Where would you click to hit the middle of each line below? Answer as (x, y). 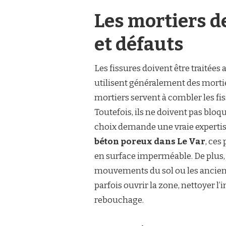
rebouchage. (119, 200)
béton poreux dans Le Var (150, 142)
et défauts (139, 45)
